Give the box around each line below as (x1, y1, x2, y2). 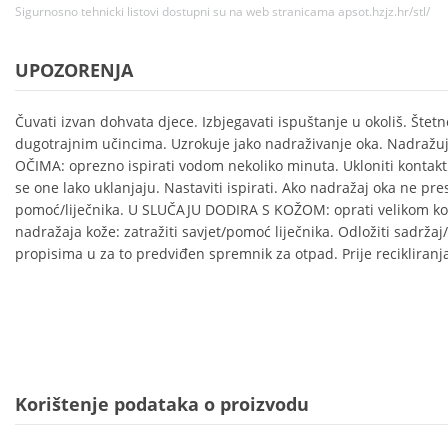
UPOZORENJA (15, 58, 133, 82)
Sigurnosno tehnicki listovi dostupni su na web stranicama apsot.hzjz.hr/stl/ (15, 3, 430, 20)
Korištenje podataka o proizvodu (15, 392, 309, 416)
